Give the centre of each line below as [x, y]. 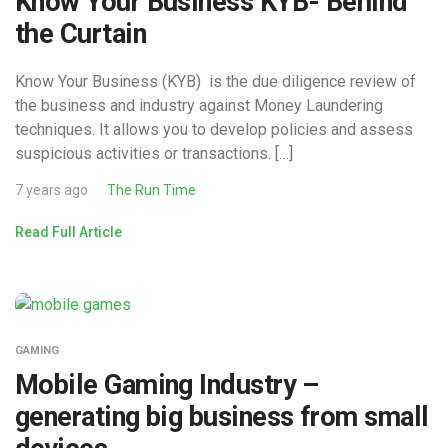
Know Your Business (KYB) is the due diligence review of [215, 81]
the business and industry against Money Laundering [199, 105]
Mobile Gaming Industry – [167, 384]
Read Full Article [68, 231]
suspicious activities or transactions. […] [154, 153]
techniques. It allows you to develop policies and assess [214, 129]
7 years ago [51, 189]
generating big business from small [222, 416]
